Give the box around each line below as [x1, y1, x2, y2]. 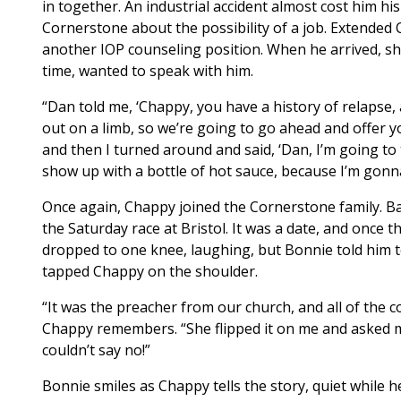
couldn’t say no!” [42, 340, 150, 361]
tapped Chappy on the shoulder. [42, 261, 258, 282]
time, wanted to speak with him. [42, 61, 253, 81]
